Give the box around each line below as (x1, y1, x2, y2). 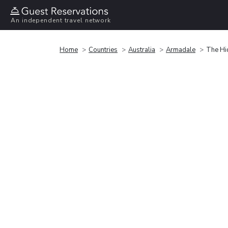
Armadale (166, 45, 195, 54)
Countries (89, 45, 118, 54)
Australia (128, 45, 155, 54)
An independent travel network (11, 16, 111, 25)
